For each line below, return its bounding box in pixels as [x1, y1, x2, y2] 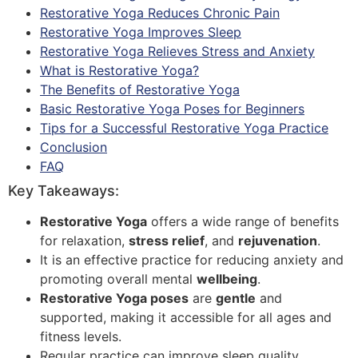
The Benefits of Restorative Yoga [40, 81, 240, 97]
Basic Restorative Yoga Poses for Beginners [40, 100, 304, 117]
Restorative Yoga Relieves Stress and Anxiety [40, 42, 315, 59]
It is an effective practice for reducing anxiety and [40, 251, 344, 268]
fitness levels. [40, 328, 121, 344]
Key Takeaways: [8, 181, 119, 199]
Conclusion [40, 138, 107, 155]
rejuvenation [238, 232, 317, 249]
